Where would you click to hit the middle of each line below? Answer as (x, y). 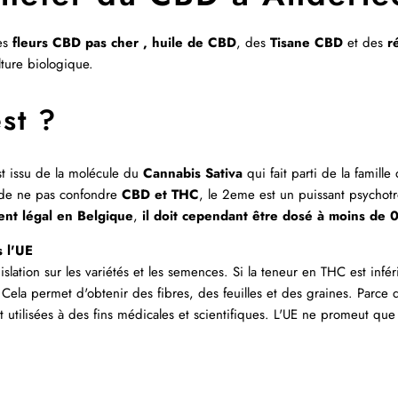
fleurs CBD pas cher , (80, 43)
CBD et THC (158, 194)
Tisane (290, 43)
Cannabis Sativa (193, 173)
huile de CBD (192, 43)
